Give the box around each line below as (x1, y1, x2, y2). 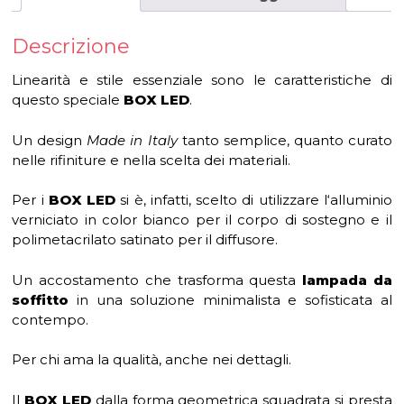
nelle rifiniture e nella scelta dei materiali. (12, 151, 291, 169)
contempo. (12, 310, 89, 328)
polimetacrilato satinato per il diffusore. (12, 231, 279, 249)
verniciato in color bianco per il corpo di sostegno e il (12, 211, 392, 229)
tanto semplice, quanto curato (177, 131, 392, 149)
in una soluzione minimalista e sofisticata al (69, 290, 392, 308)
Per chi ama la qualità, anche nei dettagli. (12, 351, 292, 369)
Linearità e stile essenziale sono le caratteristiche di (12, 71, 392, 89)
